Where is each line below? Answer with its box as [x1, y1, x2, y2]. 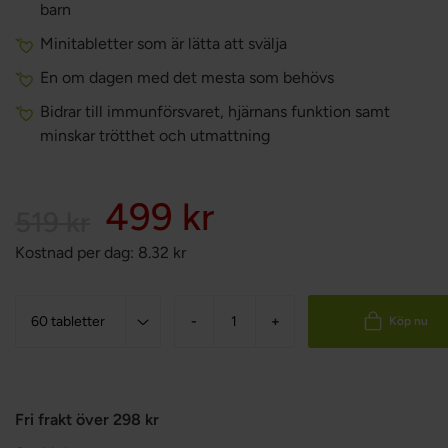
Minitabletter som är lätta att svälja [40, 34, 287, 53]
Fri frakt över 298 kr [15, 410, 159, 429]
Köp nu [389, 314, 429, 328]
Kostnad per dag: [15, 243, 134, 262]
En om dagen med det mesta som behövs [40, 68, 334, 87]
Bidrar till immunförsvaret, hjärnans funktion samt [40, 102, 390, 121]
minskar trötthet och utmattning [40, 126, 270, 145]
